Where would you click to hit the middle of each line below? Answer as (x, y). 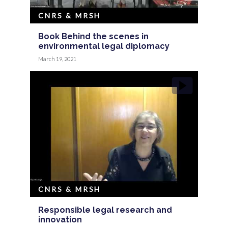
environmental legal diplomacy (104, 46)
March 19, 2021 (58, 59)
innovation (60, 219)
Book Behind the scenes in (94, 36)
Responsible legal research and (105, 210)
